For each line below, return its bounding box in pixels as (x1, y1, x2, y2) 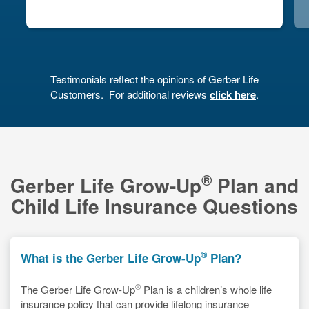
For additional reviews (109, 86, 210, 101)
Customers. (50, 86, 106, 101)
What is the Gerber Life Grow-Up (21, 249, 201, 266)
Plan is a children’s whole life (141, 281, 272, 297)
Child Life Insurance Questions (11, 191, 298, 220)
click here (210, 86, 256, 102)
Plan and (212, 170, 299, 199)
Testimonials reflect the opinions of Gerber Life (50, 71, 259, 86)
